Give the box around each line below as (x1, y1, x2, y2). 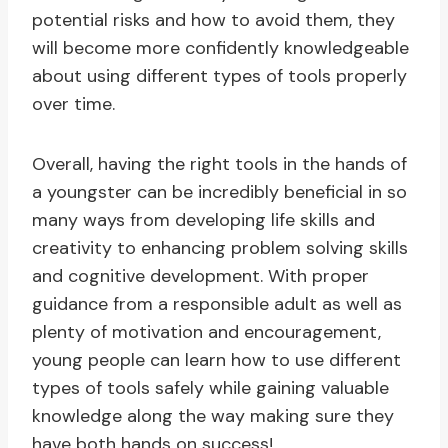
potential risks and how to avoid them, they (32, 8, 395, 33)
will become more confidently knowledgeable (32, 36, 409, 61)
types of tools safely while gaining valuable (32, 376, 389, 401)
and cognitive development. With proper (32, 264, 369, 289)
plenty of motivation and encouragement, (32, 320, 381, 345)
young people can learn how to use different (32, 348, 401, 373)
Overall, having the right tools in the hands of (32, 152, 407, 177)
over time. (32, 92, 115, 117)
